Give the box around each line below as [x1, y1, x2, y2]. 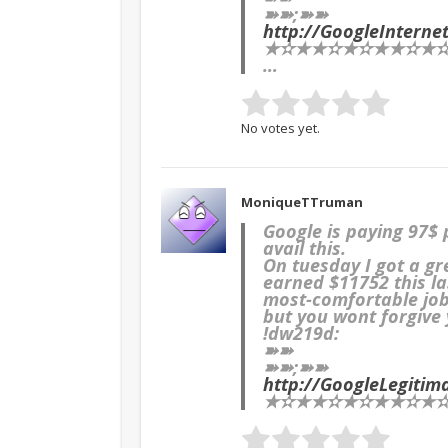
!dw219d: [263, 320, 339, 345]
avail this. [263, 235, 346, 260]
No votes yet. [241, 118, 320, 137]
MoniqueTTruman [241, 192, 363, 211]
